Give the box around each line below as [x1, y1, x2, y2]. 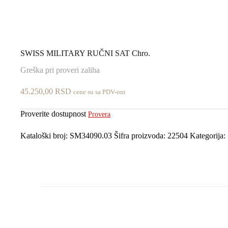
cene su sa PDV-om [73, 88, 125, 96]
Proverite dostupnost [20, 109, 88, 118]
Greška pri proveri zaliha [20, 65, 100, 74]
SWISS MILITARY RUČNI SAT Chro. [20, 48, 150, 58]
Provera [88, 110, 110, 118]
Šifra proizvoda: [114, 131, 167, 140]
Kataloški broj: [20, 131, 70, 140]
